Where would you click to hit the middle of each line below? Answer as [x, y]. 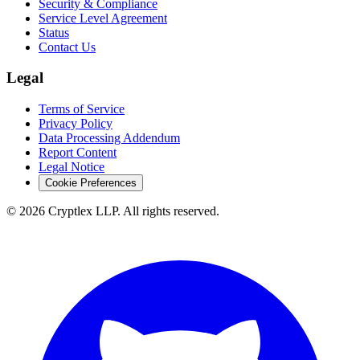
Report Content [78, 152]
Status [54, 32]
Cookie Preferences [91, 183]
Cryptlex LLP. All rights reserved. [132, 211]
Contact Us [67, 47]
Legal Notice [72, 167]
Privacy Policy [76, 123]
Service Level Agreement [103, 18]
